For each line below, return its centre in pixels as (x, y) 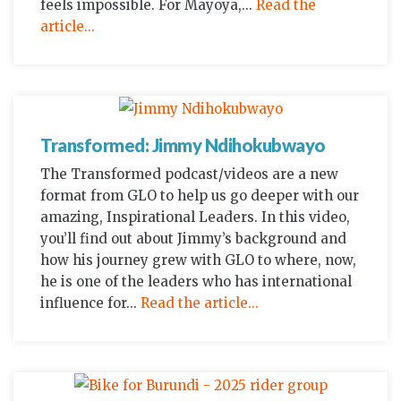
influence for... (90, 303)
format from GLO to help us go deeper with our (200, 195)
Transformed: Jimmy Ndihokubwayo (183, 145)
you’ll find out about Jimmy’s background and (193, 238)
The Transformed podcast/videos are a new (189, 174)
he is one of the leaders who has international (196, 281)
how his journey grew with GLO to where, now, (198, 260)
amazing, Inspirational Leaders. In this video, (195, 217)
